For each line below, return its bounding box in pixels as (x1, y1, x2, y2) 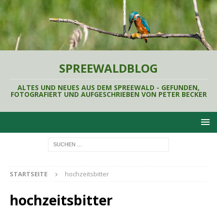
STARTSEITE (10, 169, 47, 178)
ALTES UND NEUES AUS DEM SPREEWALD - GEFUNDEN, (17, 82, 200, 92)
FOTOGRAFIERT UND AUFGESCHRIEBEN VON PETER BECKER (10, 89, 207, 99)
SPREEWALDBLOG (59, 60, 158, 76)
